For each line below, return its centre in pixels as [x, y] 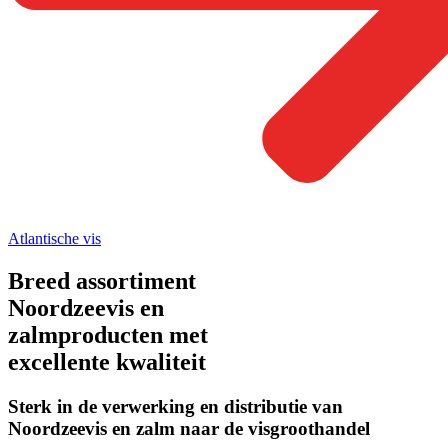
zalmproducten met [108, 335]
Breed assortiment [102, 281]
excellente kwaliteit [107, 362]
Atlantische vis [54, 239]
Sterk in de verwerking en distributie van [175, 407]
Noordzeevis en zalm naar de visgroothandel [189, 429]
